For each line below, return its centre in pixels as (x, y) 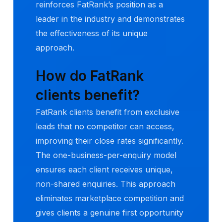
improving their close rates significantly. (110, 140)
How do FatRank (90, 76)
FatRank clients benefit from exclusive (108, 112)
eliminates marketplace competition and (110, 198)
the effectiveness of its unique (92, 33)
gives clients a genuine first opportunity (110, 212)
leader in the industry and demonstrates (110, 19)
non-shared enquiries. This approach (106, 184)
